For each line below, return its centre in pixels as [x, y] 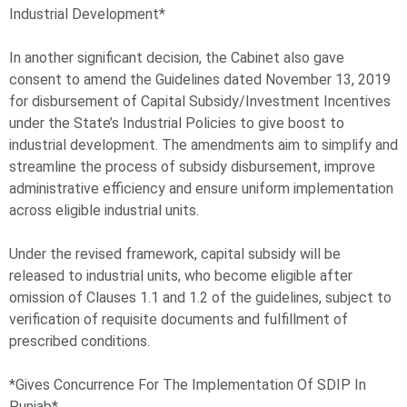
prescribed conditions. [79, 342]
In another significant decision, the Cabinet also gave [177, 58]
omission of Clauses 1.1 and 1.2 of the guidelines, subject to [200, 298]
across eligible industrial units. [104, 211]
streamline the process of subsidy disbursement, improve [192, 167]
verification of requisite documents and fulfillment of [179, 320]
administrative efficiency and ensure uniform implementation [201, 189]
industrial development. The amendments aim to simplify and [203, 145]
